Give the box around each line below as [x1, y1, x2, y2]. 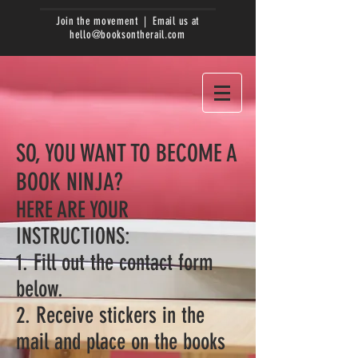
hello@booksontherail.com [70, 28, 185, 42]
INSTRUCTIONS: [16, 223, 134, 249]
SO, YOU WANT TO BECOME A [16, 139, 237, 168]
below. [16, 276, 63, 302]
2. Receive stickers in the [16, 302, 205, 328]
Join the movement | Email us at [55, 14, 200, 28]
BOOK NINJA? [16, 168, 123, 197]
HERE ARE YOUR [16, 197, 129, 223]
